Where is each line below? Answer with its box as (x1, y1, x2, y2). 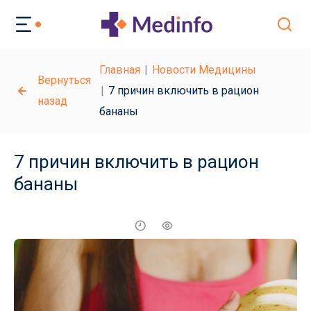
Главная (99, 63, 140, 76)
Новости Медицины (152, 63, 256, 76)
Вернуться (37, 74, 91, 87)
